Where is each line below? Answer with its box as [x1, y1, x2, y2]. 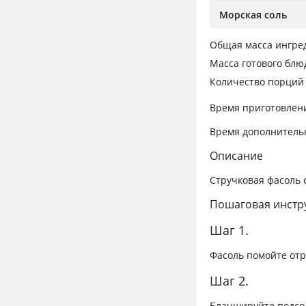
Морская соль [219, 8, 287, 22]
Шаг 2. [210, 273, 249, 290]
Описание [210, 148, 263, 164]
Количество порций [210, 74, 304, 88]
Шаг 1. [210, 222, 249, 239]
